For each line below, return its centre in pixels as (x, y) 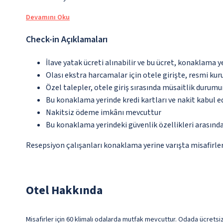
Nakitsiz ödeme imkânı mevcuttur (104, 113)
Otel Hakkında (64, 191)
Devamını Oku (48, 18)
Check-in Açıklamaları (67, 40)
